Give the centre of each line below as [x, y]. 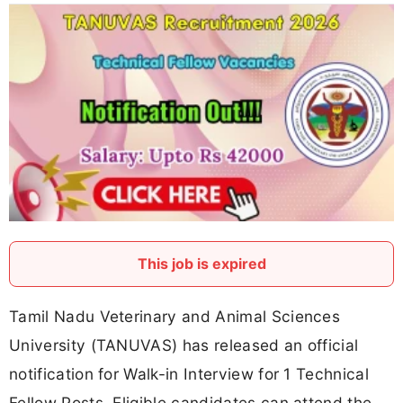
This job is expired [201, 264]
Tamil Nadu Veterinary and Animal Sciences [175, 317]
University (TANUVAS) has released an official [184, 345]
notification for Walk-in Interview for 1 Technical [189, 374]
